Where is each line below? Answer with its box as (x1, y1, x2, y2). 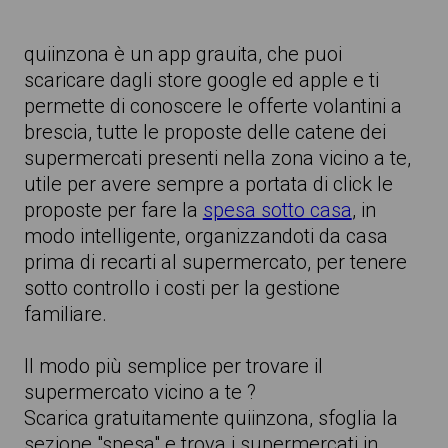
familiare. (23, 302, 107, 326)
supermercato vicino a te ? (23, 380, 256, 404)
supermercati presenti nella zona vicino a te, (23, 146, 411, 170)
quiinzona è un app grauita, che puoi (23, 42, 342, 66)
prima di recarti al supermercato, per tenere (23, 250, 407, 274)
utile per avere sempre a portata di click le (23, 172, 393, 196)
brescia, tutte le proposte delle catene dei (23, 120, 386, 144)
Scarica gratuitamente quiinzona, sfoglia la (23, 406, 398, 430)
